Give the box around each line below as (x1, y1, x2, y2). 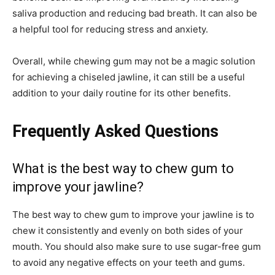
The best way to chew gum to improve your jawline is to (12, 209, 254, 221)
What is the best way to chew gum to (12, 161, 234, 177)
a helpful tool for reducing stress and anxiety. (12, 23, 208, 36)
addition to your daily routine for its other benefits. (12, 87, 231, 99)
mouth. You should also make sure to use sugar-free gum (12, 241, 261, 253)
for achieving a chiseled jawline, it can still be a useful (12, 71, 245, 83)
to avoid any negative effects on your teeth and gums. (12, 257, 245, 269)
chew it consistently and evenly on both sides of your (12, 225, 243, 237)
